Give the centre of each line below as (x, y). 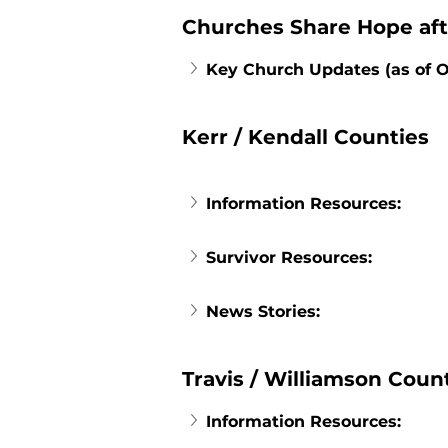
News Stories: (263, 311)
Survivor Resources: (289, 257)
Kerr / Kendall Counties (305, 137)
